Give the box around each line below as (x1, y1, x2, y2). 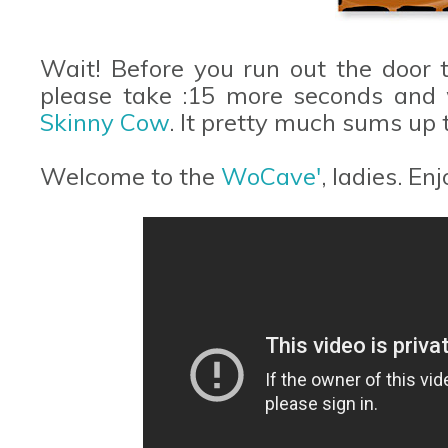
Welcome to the (40, 160, 221, 191)
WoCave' (221, 160, 321, 191)
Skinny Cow (40, 106, 169, 137)
